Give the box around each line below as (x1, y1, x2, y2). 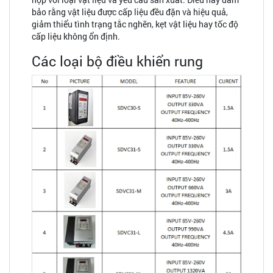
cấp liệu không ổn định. (32, 30, 120, 43)
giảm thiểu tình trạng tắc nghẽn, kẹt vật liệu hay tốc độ (32, 18, 238, 30)
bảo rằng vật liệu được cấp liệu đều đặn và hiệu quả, (32, 6, 228, 18)
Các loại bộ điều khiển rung (32, 51, 203, 71)
